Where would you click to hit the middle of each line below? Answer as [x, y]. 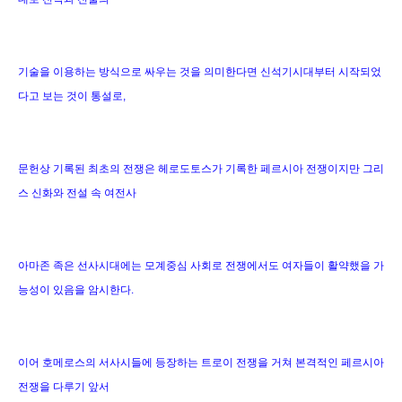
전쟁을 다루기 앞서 [64, 386]
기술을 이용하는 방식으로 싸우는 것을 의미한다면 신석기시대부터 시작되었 [200, 71]
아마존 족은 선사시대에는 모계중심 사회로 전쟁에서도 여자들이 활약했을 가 [201, 265]
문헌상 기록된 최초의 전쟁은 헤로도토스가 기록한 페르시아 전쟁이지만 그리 [201, 168]
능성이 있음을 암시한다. [76, 289]
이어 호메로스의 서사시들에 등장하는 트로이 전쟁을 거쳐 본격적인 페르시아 [201, 362]
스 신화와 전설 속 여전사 [77, 192]
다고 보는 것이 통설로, [72, 96]
